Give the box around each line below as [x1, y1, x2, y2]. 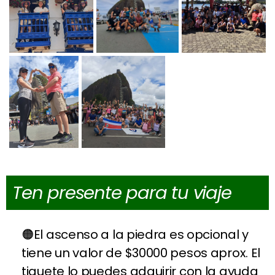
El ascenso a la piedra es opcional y [33, 226, 249, 244]
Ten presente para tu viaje [12, 180, 231, 206]
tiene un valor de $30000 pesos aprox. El [21, 244, 261, 262]
